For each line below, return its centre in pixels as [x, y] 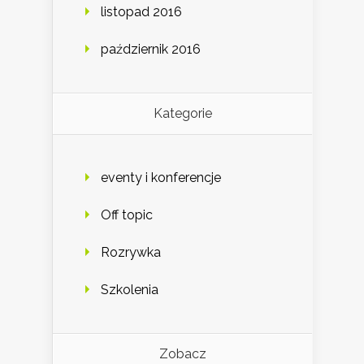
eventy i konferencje [161, 177]
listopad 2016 [141, 11]
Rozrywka [131, 252]
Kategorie [182, 113]
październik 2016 [151, 49]
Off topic [127, 214]
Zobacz [182, 353]
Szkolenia [130, 289]
